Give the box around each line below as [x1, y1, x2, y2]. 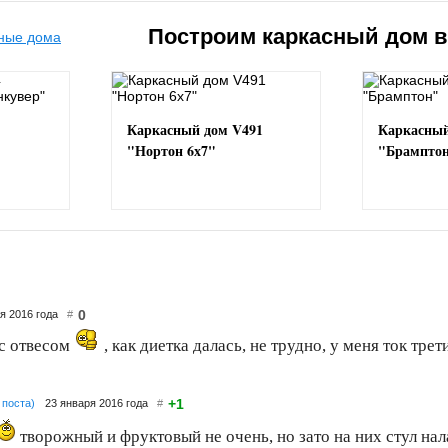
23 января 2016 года [45, 397, 157, 409]
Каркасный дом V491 [127, 119, 263, 140]
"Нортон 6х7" [127, 140, 216, 161]
